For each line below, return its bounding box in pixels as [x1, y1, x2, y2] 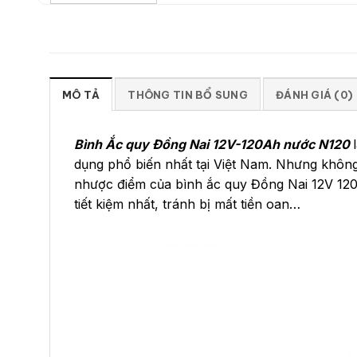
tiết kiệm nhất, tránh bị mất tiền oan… [74, 195, 300, 212]
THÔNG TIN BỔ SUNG [127, 88, 248, 101]
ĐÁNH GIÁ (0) [276, 88, 353, 101]
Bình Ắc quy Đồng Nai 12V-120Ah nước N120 [74, 135, 350, 152]
